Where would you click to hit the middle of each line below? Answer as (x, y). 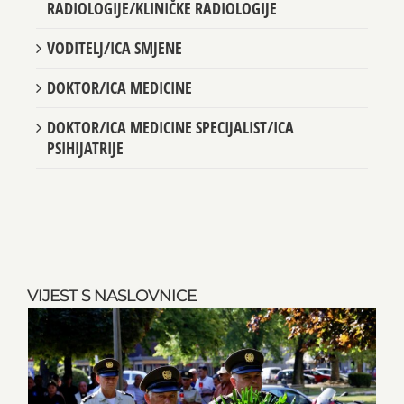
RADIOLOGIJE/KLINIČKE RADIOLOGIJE (162, 17)
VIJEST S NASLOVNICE (112, 304)
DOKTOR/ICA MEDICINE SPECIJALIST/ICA (170, 136)
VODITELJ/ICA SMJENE (115, 56)
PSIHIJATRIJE (85, 156)
